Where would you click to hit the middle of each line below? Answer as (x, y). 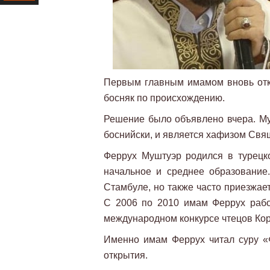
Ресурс (16, 16)
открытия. (126, 255)
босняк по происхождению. (164, 98)
